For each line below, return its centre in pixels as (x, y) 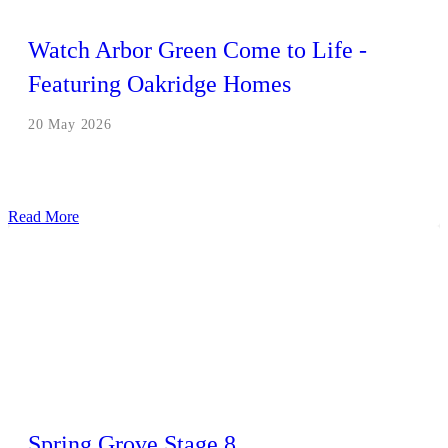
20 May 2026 (70, 124)
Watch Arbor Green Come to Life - (197, 49)
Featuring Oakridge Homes (159, 83)
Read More (43, 216)
